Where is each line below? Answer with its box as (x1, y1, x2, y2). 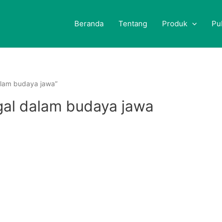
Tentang (118, 19, 147, 28)
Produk (162, 19, 187, 28)
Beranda (74, 19, 104, 28)
